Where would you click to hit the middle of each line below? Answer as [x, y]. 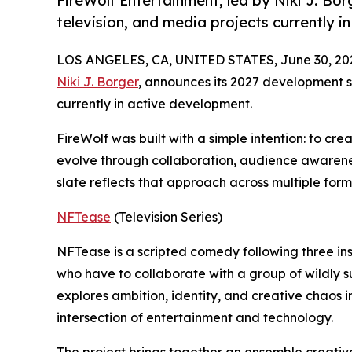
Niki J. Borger [97, 81]
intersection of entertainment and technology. [195, 317]
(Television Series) [167, 216]
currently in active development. [154, 103]
